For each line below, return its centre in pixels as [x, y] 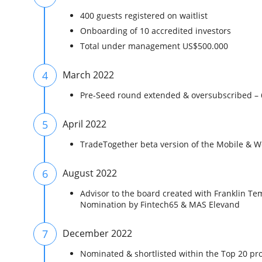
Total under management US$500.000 [154, 46]
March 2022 [88, 75]
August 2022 [90, 173]
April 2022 [85, 124]
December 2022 [97, 233]
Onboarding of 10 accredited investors [156, 31]
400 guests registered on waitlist [144, 15]
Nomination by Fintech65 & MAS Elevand [160, 204]
